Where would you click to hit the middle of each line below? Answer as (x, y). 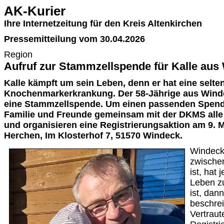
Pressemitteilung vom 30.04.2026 (74, 39)
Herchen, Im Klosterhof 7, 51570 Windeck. (93, 135)
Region (18, 54)
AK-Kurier (35, 11)
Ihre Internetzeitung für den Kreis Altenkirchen (103, 23)
